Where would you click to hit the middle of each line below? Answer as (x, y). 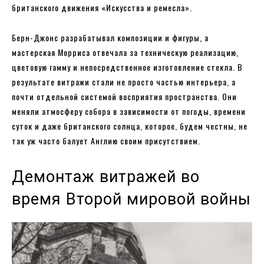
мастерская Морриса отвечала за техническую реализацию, (125, 52)
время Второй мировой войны (131, 199)
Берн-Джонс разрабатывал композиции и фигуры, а (110, 37)
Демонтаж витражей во (106, 176)
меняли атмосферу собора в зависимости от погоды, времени (129, 111)
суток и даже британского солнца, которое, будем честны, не (130, 126)
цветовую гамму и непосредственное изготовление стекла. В (127, 67)
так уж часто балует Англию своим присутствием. (106, 140)
